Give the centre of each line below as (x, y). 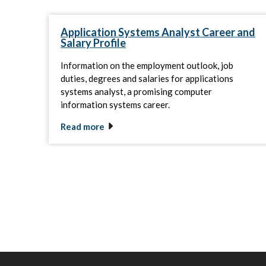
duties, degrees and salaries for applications (147, 79)
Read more (83, 127)
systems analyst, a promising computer (136, 92)
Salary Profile (93, 43)
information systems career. (115, 105)
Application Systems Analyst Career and (158, 32)
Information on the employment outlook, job (147, 66)
